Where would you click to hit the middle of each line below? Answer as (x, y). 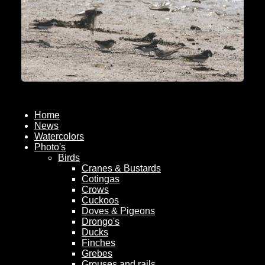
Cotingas (101, 179)
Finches (98, 243)
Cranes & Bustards (121, 169)
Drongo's (101, 222)
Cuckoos (100, 201)
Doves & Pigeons (118, 211)
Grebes (97, 254)
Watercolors (59, 137)
